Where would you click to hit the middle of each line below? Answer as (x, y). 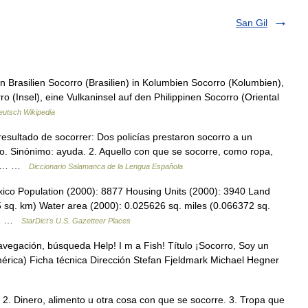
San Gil (252, 23)
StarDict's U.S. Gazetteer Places (76, 221)
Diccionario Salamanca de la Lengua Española (106, 166)
